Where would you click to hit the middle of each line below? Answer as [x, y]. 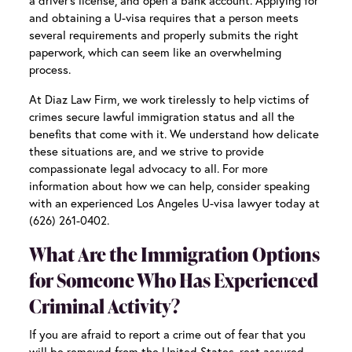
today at [296, 203]
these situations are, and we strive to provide [147, 151]
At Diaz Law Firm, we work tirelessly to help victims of [169, 99]
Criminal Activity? [105, 306]
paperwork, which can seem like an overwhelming [156, 52]
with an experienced [83, 203]
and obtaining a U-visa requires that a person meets [164, 18]
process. [50, 70]
